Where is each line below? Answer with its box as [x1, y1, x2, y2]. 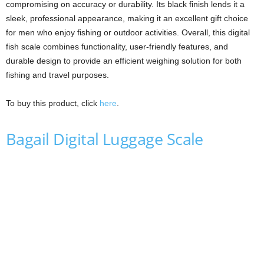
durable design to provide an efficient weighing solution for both [6, 55, 242, 65]
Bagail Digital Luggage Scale [6, 127, 203, 150]
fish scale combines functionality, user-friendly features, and [6, 41, 228, 51]
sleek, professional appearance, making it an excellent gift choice [6, 13, 248, 23]
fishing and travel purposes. [6, 70, 109, 80]
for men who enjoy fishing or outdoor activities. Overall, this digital [6, 27, 250, 37]
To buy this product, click [6, 98, 100, 108]
